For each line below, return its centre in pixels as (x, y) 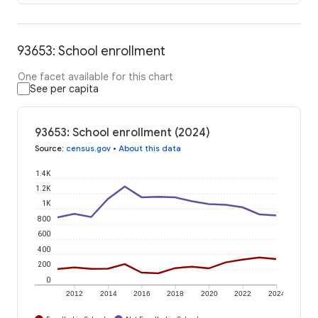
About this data (150, 149)
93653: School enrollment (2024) (122, 133)
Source (48, 149)
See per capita (64, 89)
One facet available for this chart (95, 77)
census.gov (88, 149)
